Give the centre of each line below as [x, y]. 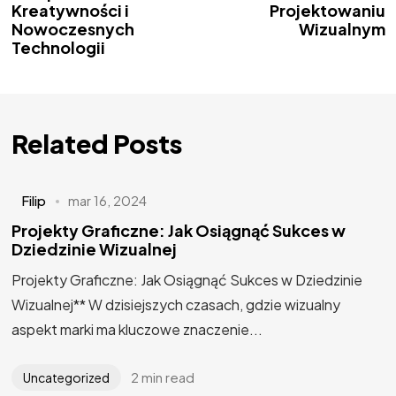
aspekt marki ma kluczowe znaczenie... [137, 329]
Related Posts [96, 143]
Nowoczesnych [72, 29]
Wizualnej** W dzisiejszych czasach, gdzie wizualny [175, 304]
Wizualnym [342, 29]
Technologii [58, 47]
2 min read [162, 377]
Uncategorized [66, 377]
